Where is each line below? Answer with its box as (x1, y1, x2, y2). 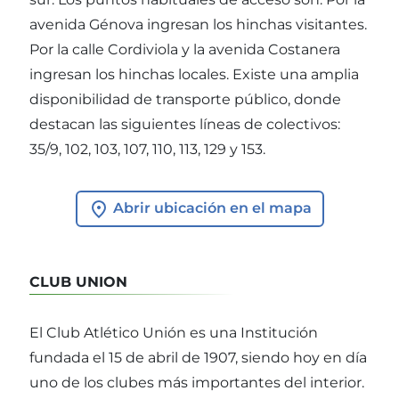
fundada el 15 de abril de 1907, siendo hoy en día (29, 349, 367, 367)
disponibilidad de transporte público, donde (29, 91, 341, 109)
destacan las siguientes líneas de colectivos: (29, 116, 340, 134)
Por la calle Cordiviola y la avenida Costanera (29, 41, 340, 59)
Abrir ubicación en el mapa (109, 199, 312, 217)
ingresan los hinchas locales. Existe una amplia (29, 66, 359, 84)
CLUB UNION (29, 273, 127, 291)
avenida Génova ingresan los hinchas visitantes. (29, 16, 367, 34)
